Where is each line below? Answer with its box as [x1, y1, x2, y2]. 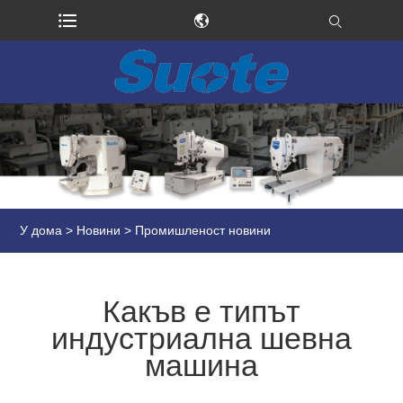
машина [145, 347, 258, 382]
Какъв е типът [103, 293, 300, 328]
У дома [20, 223, 63, 238]
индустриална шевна [51, 320, 352, 355]
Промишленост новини [135, 223, 272, 238]
